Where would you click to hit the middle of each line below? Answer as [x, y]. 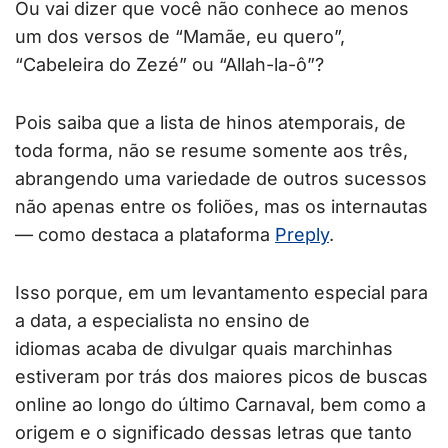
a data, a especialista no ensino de [162, 321]
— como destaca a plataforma [145, 235]
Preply [302, 235]
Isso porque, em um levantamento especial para [221, 293]
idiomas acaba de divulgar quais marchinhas [204, 349]
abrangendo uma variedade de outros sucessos [221, 179]
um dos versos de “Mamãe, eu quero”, [180, 37]
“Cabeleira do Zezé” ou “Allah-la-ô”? [169, 65]
